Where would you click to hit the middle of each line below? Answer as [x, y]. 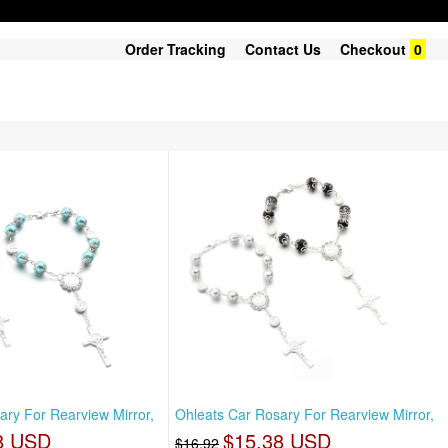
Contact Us [283, 49]
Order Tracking [175, 49]
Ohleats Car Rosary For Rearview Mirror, [305, 414]
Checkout [373, 49]
